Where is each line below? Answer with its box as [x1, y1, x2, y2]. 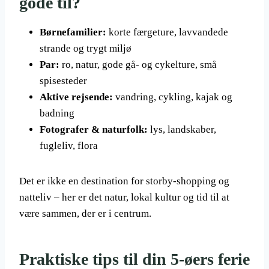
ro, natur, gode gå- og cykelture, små [59, 59, 217, 70]
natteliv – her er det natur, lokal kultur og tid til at [19, 192, 229, 203]
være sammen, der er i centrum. [19, 208, 151, 219]
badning [40, 107, 74, 119]
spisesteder [40, 75, 87, 86]
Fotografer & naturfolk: [40, 124, 148, 135]
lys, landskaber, [148, 124, 216, 135]
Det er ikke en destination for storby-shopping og [19, 175, 229, 187]
